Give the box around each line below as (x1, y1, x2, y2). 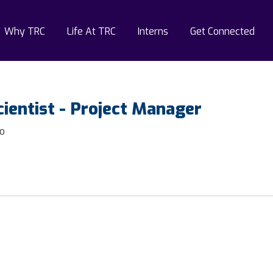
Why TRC (4, 24, 45, 38)
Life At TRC (66, 24, 116, 38)
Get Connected (190, 24, 255, 38)
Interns (137, 24, 168, 38)
